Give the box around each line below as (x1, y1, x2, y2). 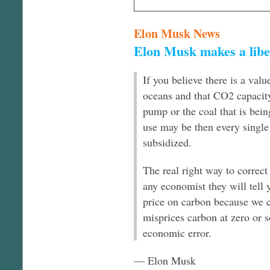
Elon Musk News (134, 24, 220, 42)
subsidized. (143, 134, 192, 149)
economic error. (143, 225, 212, 240)
